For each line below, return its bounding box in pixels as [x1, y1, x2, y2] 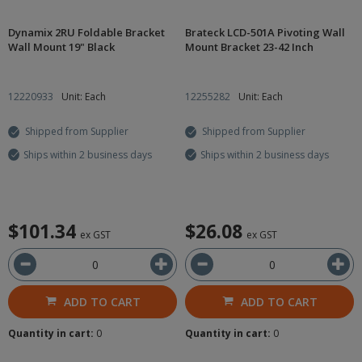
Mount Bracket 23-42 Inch [185, 40, 314, 54]
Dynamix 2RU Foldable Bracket [8, 25, 165, 40]
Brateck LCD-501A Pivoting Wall [185, 25, 345, 40]
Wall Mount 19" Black [8, 40, 115, 54]
